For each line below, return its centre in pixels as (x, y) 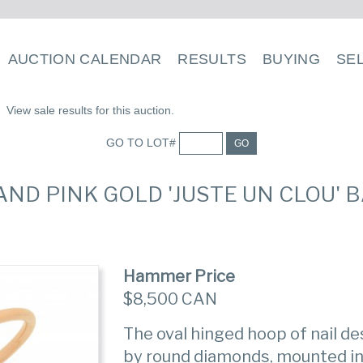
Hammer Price (179, 276)
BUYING (291, 59)
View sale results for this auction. (90, 110)
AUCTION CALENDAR (85, 59)
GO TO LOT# (142, 142)
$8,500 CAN (171, 299)
